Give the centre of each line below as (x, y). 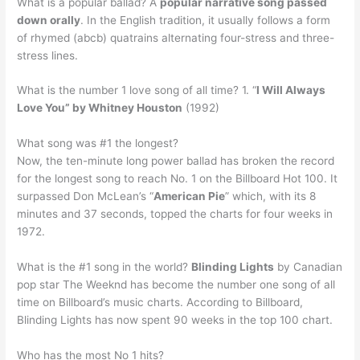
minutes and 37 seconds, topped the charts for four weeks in (175, 214)
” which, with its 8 (271, 196)
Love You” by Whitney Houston (100, 108)
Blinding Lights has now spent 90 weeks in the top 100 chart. (175, 320)
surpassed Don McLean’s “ (86, 196)
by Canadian (309, 267)
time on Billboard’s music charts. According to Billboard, (160, 303)
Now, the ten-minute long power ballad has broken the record (176, 161)
